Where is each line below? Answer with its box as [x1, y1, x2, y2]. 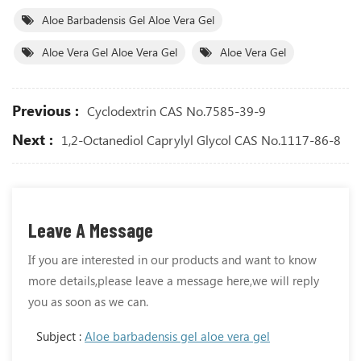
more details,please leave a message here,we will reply [28, 272, 319, 288]
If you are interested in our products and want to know [28, 251, 317, 268]
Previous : [12, 100, 79, 120]
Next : [12, 129, 53, 149]
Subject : [36, 327, 85, 344]
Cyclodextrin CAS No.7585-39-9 [87, 102, 266, 119]
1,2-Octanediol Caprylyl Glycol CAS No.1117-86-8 [61, 131, 341, 148]
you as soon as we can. [28, 293, 148, 309]
